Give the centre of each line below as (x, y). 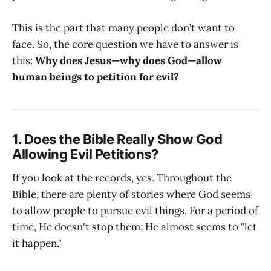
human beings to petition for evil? (96, 77)
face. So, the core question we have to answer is (125, 44)
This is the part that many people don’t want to (123, 28)
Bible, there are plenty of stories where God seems (131, 194)
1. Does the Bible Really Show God (117, 139)
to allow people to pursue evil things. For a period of (135, 211)
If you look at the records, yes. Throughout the (122, 178)
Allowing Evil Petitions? (85, 154)
